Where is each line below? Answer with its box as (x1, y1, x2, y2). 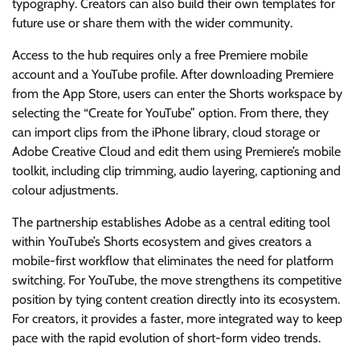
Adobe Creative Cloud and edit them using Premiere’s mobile (12, 143, 341, 159)
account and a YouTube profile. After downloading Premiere (12, 66, 333, 82)
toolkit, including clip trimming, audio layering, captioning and (12, 162, 341, 178)
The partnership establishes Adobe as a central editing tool (12, 214, 330, 230)
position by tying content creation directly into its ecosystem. (12, 291, 340, 307)
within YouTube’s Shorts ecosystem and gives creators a (12, 233, 312, 249)
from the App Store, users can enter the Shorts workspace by (12, 85, 342, 101)
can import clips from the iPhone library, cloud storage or (12, 124, 320, 140)
